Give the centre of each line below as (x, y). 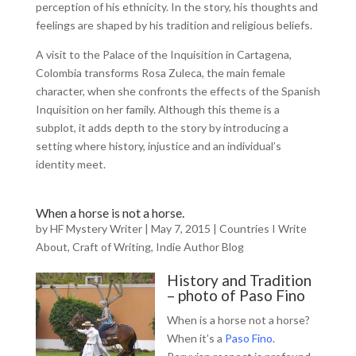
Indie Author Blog (199, 247)
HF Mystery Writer (96, 228)
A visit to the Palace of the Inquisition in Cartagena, (163, 54)
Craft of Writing (111, 247)
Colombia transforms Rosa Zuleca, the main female (160, 73)
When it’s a (195, 338)
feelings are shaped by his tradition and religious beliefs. (174, 25)
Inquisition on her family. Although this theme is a (157, 109)
